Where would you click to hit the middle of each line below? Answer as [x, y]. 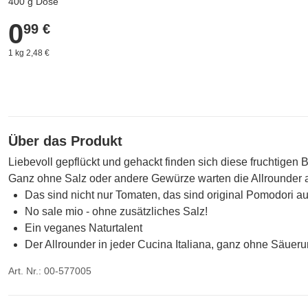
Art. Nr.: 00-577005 [50, 271]
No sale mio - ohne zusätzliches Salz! [116, 211]
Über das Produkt [65, 141]
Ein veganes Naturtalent [84, 228]
